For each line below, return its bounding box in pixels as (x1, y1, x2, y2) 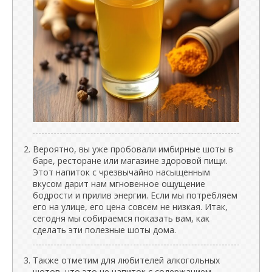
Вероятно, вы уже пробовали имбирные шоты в (33, 143, 233, 155)
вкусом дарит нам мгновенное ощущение (33, 177, 205, 189)
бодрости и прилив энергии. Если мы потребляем (33, 189, 237, 201)
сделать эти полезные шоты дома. (33, 223, 176, 236)
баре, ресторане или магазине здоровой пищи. (33, 154, 228, 166)
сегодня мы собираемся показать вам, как (33, 212, 209, 224)
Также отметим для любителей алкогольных (33, 254, 220, 266)
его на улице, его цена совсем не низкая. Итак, (33, 200, 228, 212)
